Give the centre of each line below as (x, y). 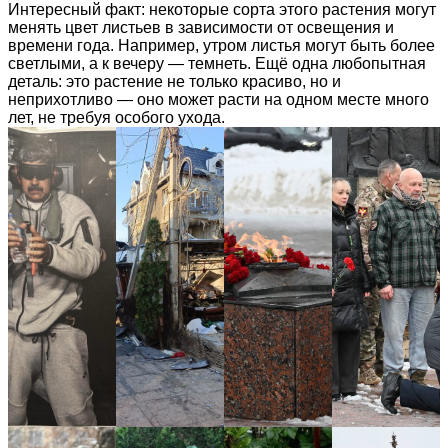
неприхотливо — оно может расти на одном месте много (218, 99)
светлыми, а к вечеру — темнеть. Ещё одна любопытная (217, 63)
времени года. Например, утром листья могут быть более (221, 45)
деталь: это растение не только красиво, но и (174, 81)
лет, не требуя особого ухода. (116, 117)
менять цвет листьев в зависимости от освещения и (201, 27)
